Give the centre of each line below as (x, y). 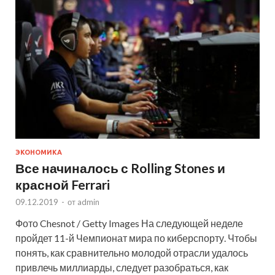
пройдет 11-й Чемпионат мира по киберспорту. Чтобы (136, 238)
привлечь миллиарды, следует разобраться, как (122, 267)
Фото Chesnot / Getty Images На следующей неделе (129, 223)
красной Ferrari (63, 184)
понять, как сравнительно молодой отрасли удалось (132, 252)
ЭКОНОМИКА (39, 152)
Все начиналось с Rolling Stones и (120, 168)
